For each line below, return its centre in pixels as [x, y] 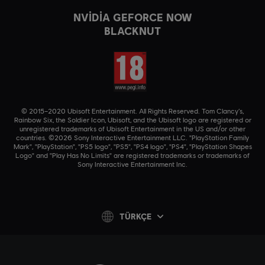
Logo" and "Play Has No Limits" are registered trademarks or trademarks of [132, 155]
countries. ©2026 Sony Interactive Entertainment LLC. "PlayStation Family [132, 137]
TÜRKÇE [135, 216]
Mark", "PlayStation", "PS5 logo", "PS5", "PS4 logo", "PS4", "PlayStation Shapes [132, 146]
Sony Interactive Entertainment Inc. [132, 164]
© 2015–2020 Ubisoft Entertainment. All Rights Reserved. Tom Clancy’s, [132, 111]
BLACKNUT [132, 30]
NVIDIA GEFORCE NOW [132, 17]
